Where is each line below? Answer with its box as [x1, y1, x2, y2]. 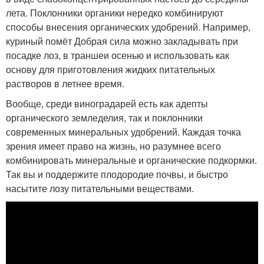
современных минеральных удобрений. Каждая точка [6, 125, 241, 138]
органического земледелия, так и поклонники [6, 111, 203, 124]
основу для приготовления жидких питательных [6, 62, 215, 76]
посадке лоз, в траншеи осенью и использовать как [6, 48, 229, 62]
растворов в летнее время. [6, 77, 124, 90]
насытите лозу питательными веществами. [6, 181, 194, 195]
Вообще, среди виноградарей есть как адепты [6, 97, 208, 110]
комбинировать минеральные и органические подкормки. [6, 153, 257, 167]
